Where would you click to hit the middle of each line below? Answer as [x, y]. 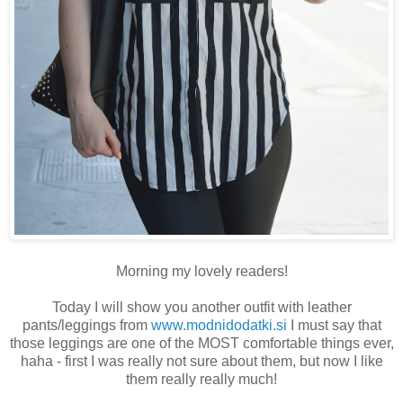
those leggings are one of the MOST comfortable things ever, [201, 344]
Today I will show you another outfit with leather [201, 308]
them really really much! [201, 380]
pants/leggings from [86, 326]
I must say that [334, 326]
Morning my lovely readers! [201, 272]
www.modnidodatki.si [219, 326]
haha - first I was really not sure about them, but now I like [201, 362]
